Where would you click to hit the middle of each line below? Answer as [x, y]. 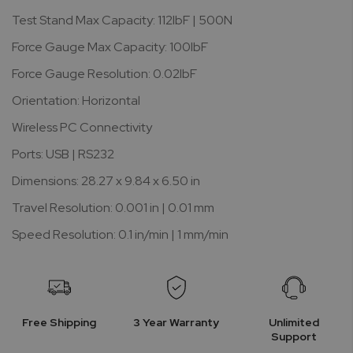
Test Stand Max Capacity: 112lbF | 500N [122, 20]
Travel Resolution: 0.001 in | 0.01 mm [113, 208]
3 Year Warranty [176, 322]
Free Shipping [59, 322]
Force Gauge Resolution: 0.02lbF [104, 74]
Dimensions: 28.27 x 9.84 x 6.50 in [106, 181]
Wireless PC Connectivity [82, 127]
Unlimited [294, 322]
